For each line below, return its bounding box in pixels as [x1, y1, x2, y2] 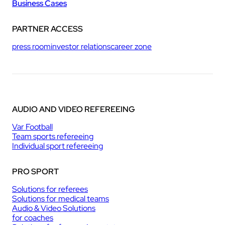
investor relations [51, 41, 110, 52]
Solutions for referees [12, 183, 88, 194]
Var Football [12, 121, 53, 132]
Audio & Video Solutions [12, 202, 95, 213]
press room [12, 41, 51, 52]
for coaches [12, 212, 53, 223]
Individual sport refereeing [12, 140, 103, 151]
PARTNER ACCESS [12, 23, 83, 34]
